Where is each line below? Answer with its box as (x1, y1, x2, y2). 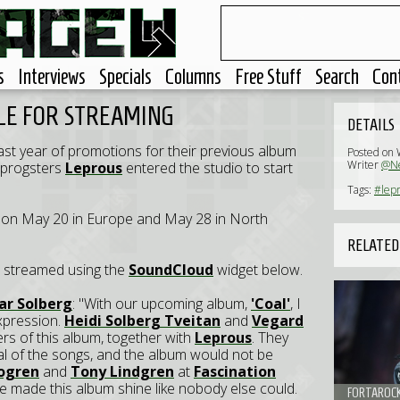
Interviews (18, 65, 86, 88)
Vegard (252, 311, 304, 330)
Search (315, 65, 359, 88)
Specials (99, 65, 152, 88)
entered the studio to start (122, 158, 293, 178)
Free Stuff (235, 65, 302, 88)
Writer (347, 157, 381, 172)
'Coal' (251, 294, 290, 313)
